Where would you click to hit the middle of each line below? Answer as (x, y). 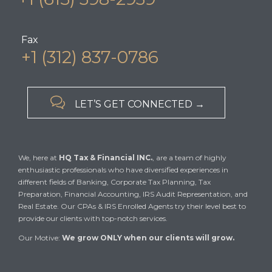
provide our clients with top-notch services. (93, 219)
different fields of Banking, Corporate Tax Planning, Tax (114, 182)
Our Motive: (40, 238)
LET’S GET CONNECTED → (139, 104)
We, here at (39, 158)
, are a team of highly (189, 158)
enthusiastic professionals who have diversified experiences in (123, 170)
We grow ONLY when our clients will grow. (148, 238)
